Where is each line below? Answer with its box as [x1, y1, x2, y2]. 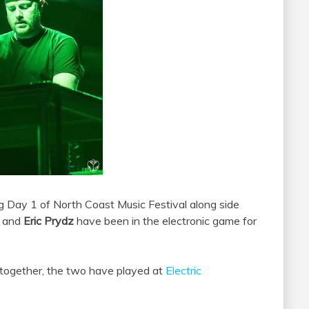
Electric [166, 263, 201, 278]
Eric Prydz [23, 214, 74, 228]
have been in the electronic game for [74, 214, 257, 228]
